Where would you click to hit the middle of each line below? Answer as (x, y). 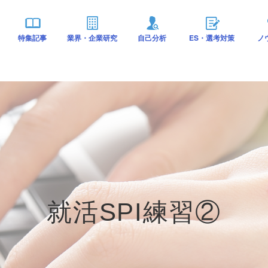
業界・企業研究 (92, 38)
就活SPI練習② (134, 212)
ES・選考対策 (212, 38)
